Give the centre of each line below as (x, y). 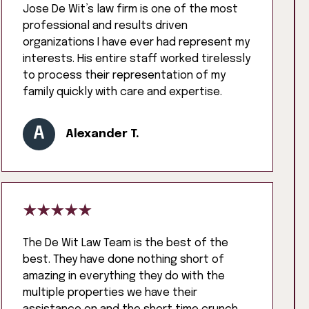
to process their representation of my (124, 76)
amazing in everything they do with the (124, 277)
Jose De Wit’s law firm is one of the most (131, 10)
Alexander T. (103, 134)
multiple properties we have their (110, 293)
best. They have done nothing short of (124, 260)
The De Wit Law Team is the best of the (126, 243)
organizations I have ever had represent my (137, 43)
